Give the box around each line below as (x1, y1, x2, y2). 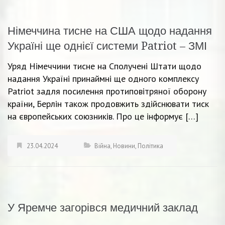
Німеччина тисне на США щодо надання (8, 24, 212, 37)
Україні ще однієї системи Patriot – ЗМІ (8, 39, 207, 52)
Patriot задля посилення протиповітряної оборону (8, 85, 206, 97)
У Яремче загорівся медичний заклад (8, 201, 198, 214)
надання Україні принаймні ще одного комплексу (8, 72, 199, 84)
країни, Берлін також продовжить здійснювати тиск (8, 97, 209, 109)
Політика (138, 141, 163, 150)
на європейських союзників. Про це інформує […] (8, 110, 198, 122)
